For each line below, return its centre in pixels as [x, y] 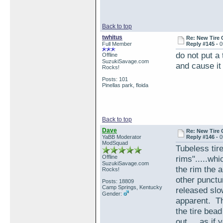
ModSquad [115, 143]
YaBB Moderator [122, 137]
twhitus [112, 37]
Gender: [113, 194]
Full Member [117, 44]
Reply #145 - [203, 44]
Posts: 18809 [118, 181]
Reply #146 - [203, 137]
